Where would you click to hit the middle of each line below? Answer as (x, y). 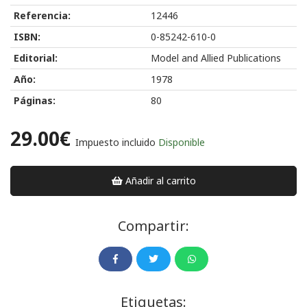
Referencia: (42, 15)
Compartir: (153, 225)
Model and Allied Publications (216, 58)
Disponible (182, 142)
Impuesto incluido (115, 142)
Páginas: (35, 100)
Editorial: (36, 58)
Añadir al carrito (160, 180)
